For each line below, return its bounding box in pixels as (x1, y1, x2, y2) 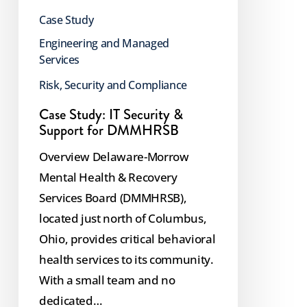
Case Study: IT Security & (38, 104, 183, 125)
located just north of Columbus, (38, 210, 207, 227)
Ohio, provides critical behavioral (38, 231, 216, 247)
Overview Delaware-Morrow (38, 149, 189, 165)
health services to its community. (38, 251, 214, 268)
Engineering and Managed (38, 36, 170, 51)
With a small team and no (38, 272, 175, 288)
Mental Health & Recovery (38, 169, 177, 186)
